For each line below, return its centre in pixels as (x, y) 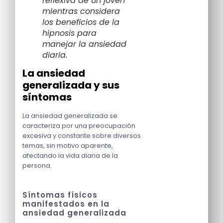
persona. (37, 165)
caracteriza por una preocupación (79, 125)
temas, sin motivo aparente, (68, 145)
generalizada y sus (71, 85)
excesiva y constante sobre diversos (82, 135)
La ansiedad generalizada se (70, 115)
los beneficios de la (81, 22)
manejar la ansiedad (84, 44)
